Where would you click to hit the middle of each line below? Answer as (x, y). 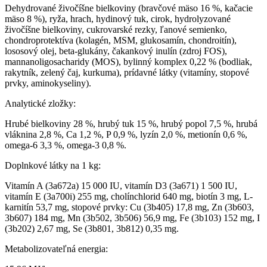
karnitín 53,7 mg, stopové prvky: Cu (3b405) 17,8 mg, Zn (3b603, (129, 207)
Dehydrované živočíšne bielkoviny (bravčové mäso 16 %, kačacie (129, 8)
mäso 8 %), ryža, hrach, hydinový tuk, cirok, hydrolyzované (118, 19)
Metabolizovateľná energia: (56, 249)
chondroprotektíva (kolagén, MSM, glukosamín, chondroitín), (121, 41)
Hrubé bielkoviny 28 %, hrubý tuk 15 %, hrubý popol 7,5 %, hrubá (131, 124)
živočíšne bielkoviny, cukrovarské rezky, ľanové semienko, (116, 30)
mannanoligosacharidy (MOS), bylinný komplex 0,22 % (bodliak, (128, 62)
